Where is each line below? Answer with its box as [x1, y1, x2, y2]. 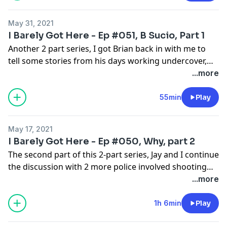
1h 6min [154, 198, 181, 207]
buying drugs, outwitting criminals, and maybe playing [8, 67, 217, 79]
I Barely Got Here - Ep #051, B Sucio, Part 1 [8, 29, 205, 41]
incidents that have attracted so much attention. [8, 173, 193, 184]
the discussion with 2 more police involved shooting [8, 161, 207, 172]
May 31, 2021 [8, 18, 54, 27]
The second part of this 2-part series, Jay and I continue [8, 148, 219, 160]
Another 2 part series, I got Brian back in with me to [8, 43, 206, 54]
